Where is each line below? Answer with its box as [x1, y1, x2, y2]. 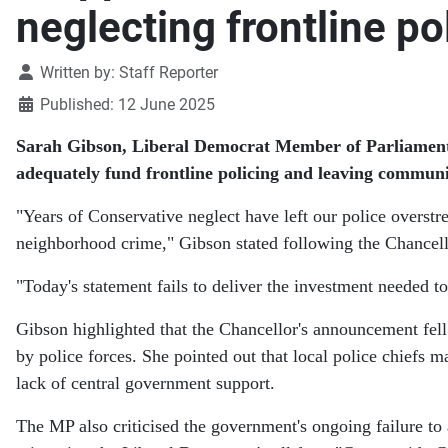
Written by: [36, 63, 119, 83]
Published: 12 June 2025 [40, 95, 215, 115]
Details [15, 62, 64, 82]
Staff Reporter [119, 63, 218, 83]
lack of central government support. [16, 373, 275, 394]
